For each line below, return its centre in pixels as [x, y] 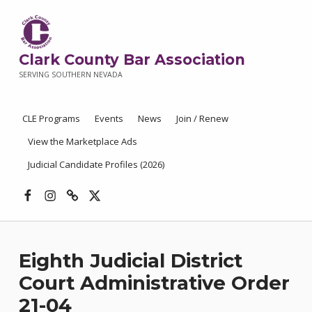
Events [109, 118]
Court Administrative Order [154, 282]
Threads [90, 184]
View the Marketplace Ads [82, 141]
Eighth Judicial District [130, 260]
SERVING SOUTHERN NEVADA [70, 75]
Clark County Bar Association [132, 60]
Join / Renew [202, 118]
